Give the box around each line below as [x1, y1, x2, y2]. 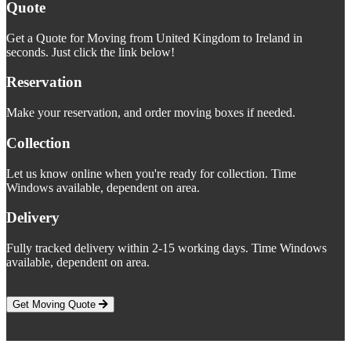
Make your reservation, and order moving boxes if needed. [6, 106, 295, 120]
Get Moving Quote [13, 298, 99, 310]
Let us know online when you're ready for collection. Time [6, 166, 296, 180]
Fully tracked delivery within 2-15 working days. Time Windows [6, 241, 327, 255]
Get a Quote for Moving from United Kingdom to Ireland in [6, 31, 302, 45]
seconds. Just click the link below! [6, 45, 175, 59]
